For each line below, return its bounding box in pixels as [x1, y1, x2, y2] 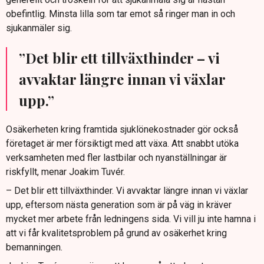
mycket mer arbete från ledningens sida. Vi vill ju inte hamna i [6, 213, 256, 225]
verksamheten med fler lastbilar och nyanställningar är [6, 152, 227, 164]
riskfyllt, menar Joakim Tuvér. [6, 166, 125, 178]
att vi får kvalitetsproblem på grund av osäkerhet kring [6, 227, 227, 239]
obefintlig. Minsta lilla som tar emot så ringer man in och [6, 8, 235, 20]
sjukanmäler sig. [6, 22, 72, 34]
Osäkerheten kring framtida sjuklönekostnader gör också [6, 124, 238, 136]
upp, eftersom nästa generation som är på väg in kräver [6, 199, 232, 211]
